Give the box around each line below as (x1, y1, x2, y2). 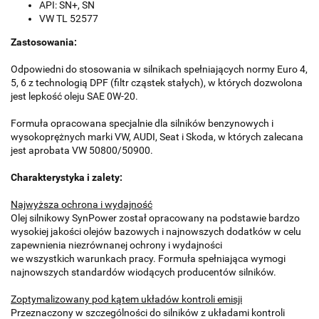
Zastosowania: (11, 36, 77, 48)
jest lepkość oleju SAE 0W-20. (11, 90, 138, 103)
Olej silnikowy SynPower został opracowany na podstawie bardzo (11, 212, 300, 224)
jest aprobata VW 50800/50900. (11, 145, 153, 157)
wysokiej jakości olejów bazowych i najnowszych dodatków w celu (11, 226, 301, 238)
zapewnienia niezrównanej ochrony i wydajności (11, 239, 222, 251)
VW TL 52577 (39, 13, 98, 25)
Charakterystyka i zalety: (11, 172, 122, 184)
